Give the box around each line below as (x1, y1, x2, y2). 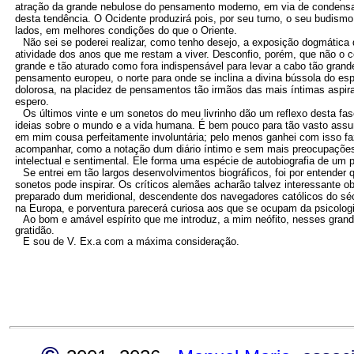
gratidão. (15, 224, 55, 237)
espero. (15, 96, 49, 108)
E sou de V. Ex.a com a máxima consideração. (23, 235, 239, 248)
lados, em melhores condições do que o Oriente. (15, 24, 237, 37)
